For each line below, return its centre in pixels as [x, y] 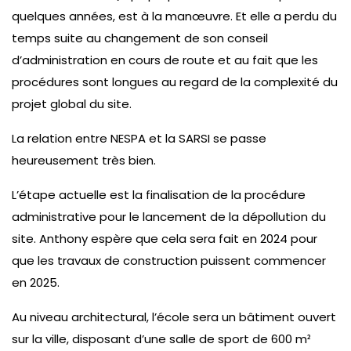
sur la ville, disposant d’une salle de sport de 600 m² [161, 338]
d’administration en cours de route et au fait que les [165, 60]
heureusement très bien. [84, 160]
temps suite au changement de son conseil [140, 38]
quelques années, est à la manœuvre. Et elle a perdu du [174, 16]
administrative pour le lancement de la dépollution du [169, 216]
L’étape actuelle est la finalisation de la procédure [159, 194]
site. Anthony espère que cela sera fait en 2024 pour [165, 238]
